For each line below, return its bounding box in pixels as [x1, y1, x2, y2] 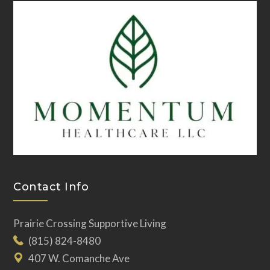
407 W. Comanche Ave [28, 252, 130, 265]
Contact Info [13, 180, 89, 194]
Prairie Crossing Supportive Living [13, 217, 167, 230]
